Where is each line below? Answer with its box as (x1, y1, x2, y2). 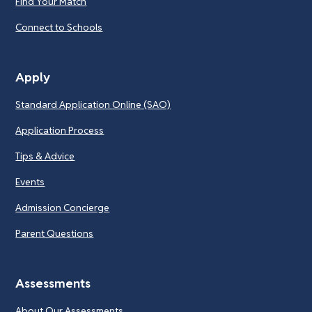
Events (15, 175, 45, 189)
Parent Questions (15, 227, 94, 240)
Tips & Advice (15, 150, 75, 163)
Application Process (15, 124, 104, 137)
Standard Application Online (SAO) (15, 98, 171, 111)
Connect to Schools (15, 21, 103, 34)
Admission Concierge (15, 201, 110, 214)
